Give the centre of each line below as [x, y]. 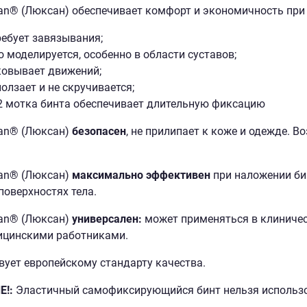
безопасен [97, 131]
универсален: [105, 219]
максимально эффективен [141, 175]
